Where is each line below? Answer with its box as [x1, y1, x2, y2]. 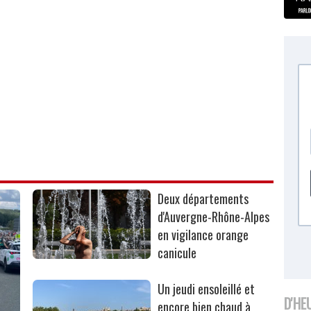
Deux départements [158, 189, 249, 208]
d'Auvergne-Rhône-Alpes [158, 207, 270, 226]
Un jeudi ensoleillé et [158, 279, 255, 298]
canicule [158, 243, 197, 262]
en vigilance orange [158, 225, 249, 244]
